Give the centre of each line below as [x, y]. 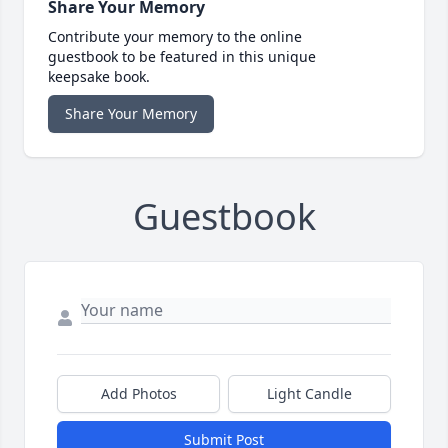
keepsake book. [99, 77]
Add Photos [138, 394]
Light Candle [309, 394]
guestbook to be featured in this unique [182, 57]
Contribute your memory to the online [175, 37]
